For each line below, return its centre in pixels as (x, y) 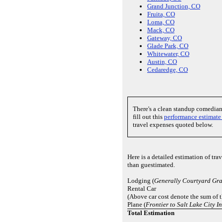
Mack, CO (161, 30)
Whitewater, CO (168, 54)
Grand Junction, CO (174, 6)
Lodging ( (141, 180)
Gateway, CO (165, 38)
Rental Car (142, 188)
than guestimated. (151, 165)
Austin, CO (162, 62)
